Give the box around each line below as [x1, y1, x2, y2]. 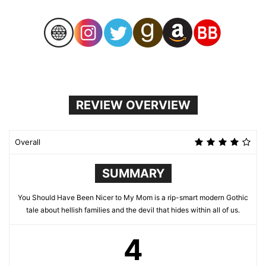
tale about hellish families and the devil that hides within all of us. [26, 205, 240, 214]
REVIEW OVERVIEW [75, 97, 191, 112]
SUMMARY [102, 166, 164, 180]
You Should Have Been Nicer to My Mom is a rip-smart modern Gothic [18, 192, 248, 202]
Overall [15, 137, 40, 147]
